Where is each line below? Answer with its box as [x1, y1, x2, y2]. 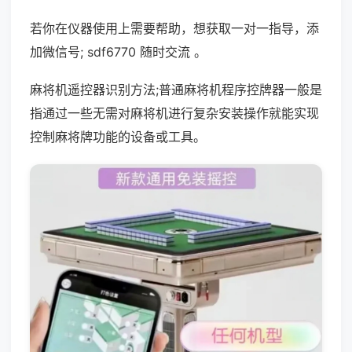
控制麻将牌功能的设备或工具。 [30, 129, 206, 145]
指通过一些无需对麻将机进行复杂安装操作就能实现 [30, 105, 319, 121]
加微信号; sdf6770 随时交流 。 [30, 44, 207, 60]
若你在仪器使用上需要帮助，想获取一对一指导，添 [30, 20, 319, 36]
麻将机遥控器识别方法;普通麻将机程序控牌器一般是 [30, 82, 322, 97]
